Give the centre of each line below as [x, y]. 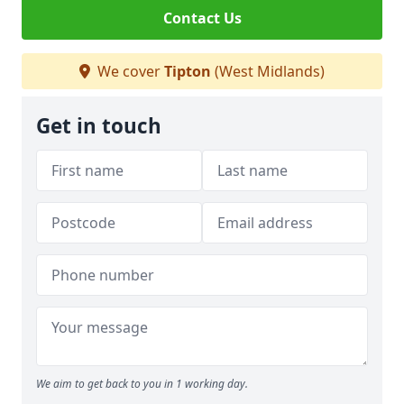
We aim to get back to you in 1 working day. [142, 384]
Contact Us [202, 18]
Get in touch [99, 126]
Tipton [188, 71]
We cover [129, 71]
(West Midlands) [268, 71]
